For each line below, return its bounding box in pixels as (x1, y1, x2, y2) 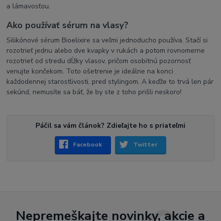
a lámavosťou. (6, 1, 51, 11)
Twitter (133, 140, 158, 148)
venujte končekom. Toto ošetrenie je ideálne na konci (6, 66, 174, 76)
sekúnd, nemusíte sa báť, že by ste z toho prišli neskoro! (6, 87, 182, 97)
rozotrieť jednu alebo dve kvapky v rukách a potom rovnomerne (6, 45, 205, 55)
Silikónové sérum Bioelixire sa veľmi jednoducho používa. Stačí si (6, 35, 208, 45)
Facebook (73, 140, 103, 148)
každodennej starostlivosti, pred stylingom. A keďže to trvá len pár (6, 76, 214, 86)
